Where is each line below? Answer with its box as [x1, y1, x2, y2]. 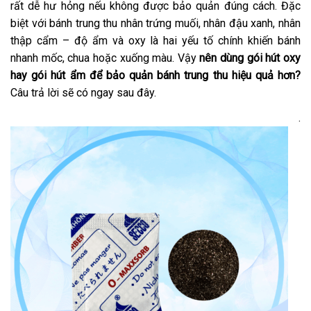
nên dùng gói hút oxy [199, 51, 301, 65]
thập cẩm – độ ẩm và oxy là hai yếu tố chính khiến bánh [10, 34, 301, 48]
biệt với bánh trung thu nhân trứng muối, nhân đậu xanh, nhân [10, 17, 301, 31]
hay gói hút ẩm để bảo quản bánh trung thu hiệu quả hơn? [10, 69, 301, 83]
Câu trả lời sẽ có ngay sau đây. [10, 86, 156, 100]
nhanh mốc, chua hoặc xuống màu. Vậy [10, 51, 200, 65]
